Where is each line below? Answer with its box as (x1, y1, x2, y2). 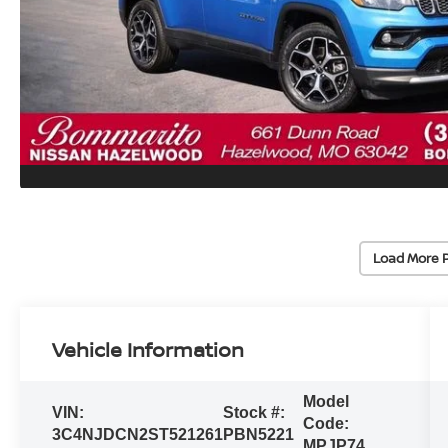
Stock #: (223, 403, 286, 421)
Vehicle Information (52, 335, 245, 363)
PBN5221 (223, 425, 295, 443)
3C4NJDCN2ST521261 (52, 425, 224, 443)
